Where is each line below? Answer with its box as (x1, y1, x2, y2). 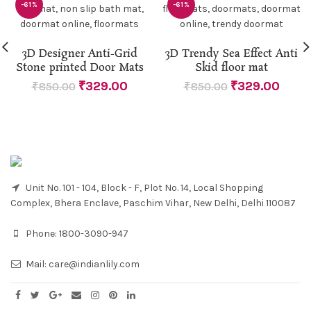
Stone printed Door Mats (15, 60, 144, 76)
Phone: (24, 228, 59, 240)
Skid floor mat (195, 60, 268, 76)
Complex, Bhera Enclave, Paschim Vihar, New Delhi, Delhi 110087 (10, 197, 296, 210)
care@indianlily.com (49, 258, 140, 271)
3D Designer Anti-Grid (22, 47, 137, 62)
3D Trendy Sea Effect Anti (165, 47, 298, 62)
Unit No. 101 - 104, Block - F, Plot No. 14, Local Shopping (24, 182, 263, 194)
